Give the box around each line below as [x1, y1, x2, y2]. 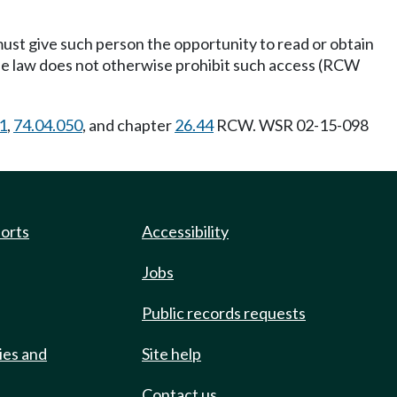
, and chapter [82, 115, 175, 135]
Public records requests [142, 303, 306, 323]
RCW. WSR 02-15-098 [214, 115, 369, 135]
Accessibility [142, 222, 229, 241]
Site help [142, 344, 201, 363]
